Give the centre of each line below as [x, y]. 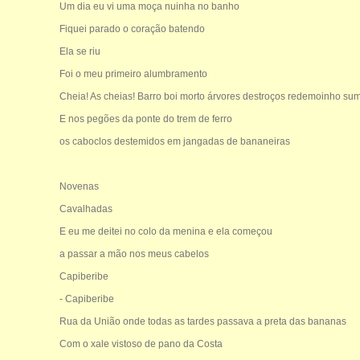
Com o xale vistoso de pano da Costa [141, 344]
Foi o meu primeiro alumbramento [133, 74]
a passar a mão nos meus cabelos [134, 254]
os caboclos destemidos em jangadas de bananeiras [174, 141]
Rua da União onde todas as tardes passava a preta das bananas [202, 321]
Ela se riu [80, 51]
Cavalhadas [86, 209]
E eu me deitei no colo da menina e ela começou [166, 231]
